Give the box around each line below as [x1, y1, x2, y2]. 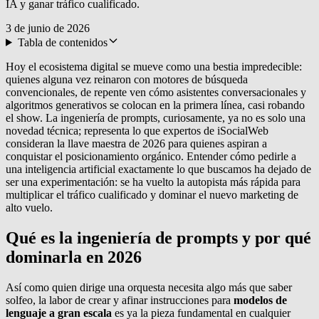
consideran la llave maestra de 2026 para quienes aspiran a [6, 137, 267, 150]
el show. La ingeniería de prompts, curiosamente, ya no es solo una [6, 111, 305, 124]
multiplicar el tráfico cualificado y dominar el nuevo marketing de [6, 188, 298, 201]
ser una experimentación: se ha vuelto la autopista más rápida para [6, 175, 300, 188]
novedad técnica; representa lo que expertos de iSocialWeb [6, 124, 268, 137]
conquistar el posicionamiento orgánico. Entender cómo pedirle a [6, 150, 296, 162]
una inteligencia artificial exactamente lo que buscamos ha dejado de [6, 162, 311, 175]
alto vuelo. [6, 201, 53, 214]
